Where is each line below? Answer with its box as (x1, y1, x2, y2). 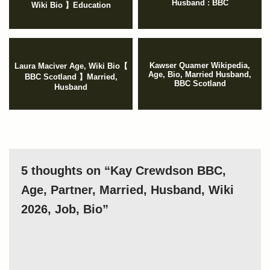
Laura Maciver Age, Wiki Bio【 (14, 61, 128, 71)
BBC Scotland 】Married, (24, 72, 118, 82)
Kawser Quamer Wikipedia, (149, 61, 250, 71)
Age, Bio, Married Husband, (148, 70, 251, 80)
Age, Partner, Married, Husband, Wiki (21, 183, 234, 197)
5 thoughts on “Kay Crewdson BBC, (21, 164, 226, 178)
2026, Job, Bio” (21, 202, 108, 216)
